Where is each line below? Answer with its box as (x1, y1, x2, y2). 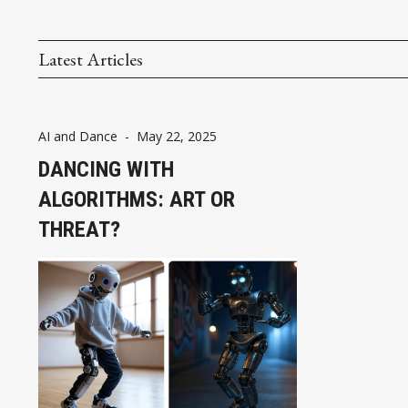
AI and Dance (38, 127, 117, 145)
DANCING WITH (38, 156, 174, 182)
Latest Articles (38, 46, 143, 71)
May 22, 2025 (137, 127, 217, 145)
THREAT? (38, 216, 120, 242)
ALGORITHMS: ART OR (38, 186, 235, 212)
